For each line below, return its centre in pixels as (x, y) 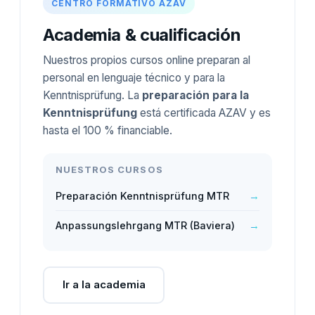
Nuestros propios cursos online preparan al (147, 60)
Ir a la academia (104, 285)
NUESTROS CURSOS (109, 169)
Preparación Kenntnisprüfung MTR (142, 195)
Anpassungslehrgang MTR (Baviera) (145, 225)
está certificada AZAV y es (204, 112)
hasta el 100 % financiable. (108, 130)
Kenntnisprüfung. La (92, 95)
